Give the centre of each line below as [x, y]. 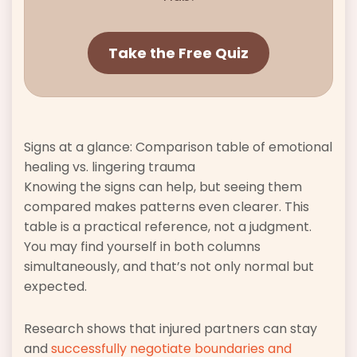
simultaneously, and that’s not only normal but [169, 267]
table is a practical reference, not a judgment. [168, 227]
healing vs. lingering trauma [110, 167]
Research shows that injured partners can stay [171, 329]
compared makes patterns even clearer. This [167, 207]
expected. [55, 287]
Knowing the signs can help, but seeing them [163, 187]
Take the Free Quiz [178, 53]
